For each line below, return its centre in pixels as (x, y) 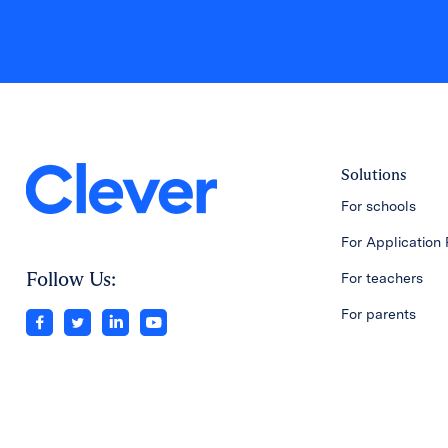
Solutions (374, 174)
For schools (379, 205)
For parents (379, 313)
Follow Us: (70, 278)
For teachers (382, 277)
